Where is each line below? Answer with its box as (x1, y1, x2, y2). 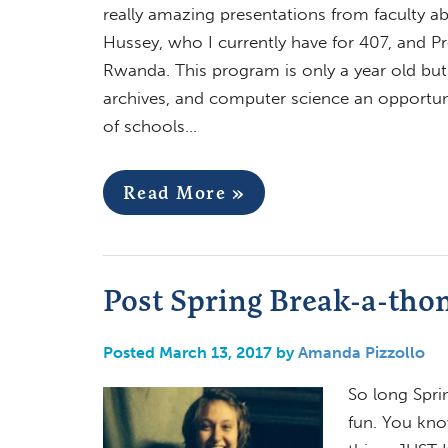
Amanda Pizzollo (297, 342, 425, 362)
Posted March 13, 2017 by (102, 342, 298, 362)
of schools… (102, 115, 197, 136)
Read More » (122, 180, 245, 204)
